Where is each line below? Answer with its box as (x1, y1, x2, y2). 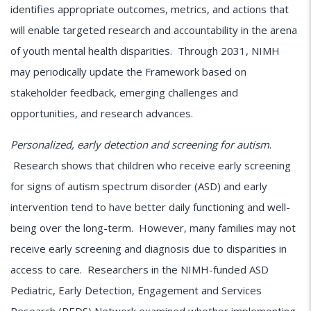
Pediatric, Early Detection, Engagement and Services (10, 283, 262, 298)
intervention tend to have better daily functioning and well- (10, 200, 290, 215)
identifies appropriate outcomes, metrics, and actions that (10, 2, 289, 17)
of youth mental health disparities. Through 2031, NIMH (10, 44, 280, 58)
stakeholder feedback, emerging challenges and (10, 85, 238, 100)
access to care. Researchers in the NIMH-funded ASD (10, 262, 269, 277)
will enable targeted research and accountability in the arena (10, 23, 297, 37)
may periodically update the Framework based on (10, 65, 246, 79)
